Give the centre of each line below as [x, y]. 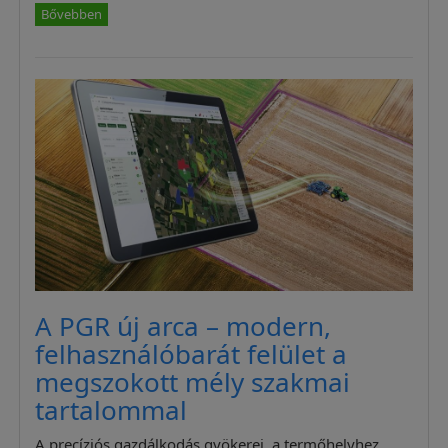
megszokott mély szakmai [193, 381]
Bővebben [72, 13]
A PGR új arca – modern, [183, 325]
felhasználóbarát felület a [191, 353]
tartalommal [111, 409]
